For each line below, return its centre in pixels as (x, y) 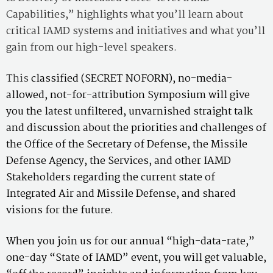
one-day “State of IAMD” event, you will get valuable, (136, 258)
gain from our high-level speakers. (91, 48)
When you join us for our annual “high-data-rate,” (130, 241)
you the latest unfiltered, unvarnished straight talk (129, 112)
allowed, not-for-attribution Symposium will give (128, 95)
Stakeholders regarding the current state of (111, 177)
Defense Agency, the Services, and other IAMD (119, 161)
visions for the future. (60, 210)
